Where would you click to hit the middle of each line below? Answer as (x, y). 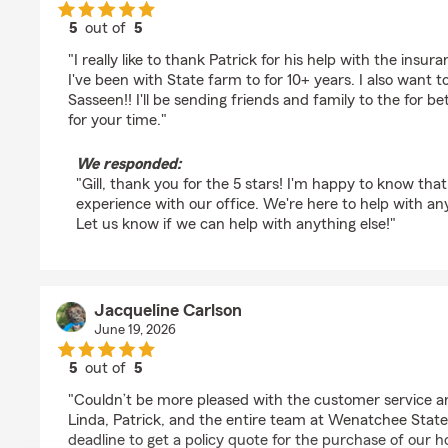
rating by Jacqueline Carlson (202, 386)
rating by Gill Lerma (171, 46)
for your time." (117, 120)
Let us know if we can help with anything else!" (236, 224)
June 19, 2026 (134, 330)
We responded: (128, 164)
